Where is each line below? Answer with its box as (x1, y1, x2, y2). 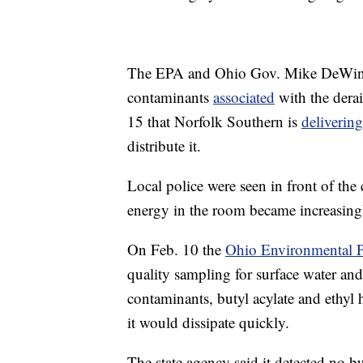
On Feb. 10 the (127, 239, 225, 260)
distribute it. (127, 135, 201, 156)
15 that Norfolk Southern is (127, 111, 301, 132)
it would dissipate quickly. (127, 312, 289, 333)
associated (213, 87, 275, 108)
